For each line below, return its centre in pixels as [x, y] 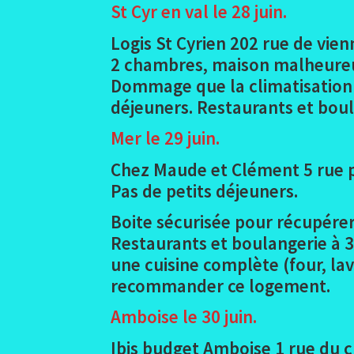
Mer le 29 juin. [166, 138]
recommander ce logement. [221, 285]
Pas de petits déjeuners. [205, 190]
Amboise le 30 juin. [184, 317]
